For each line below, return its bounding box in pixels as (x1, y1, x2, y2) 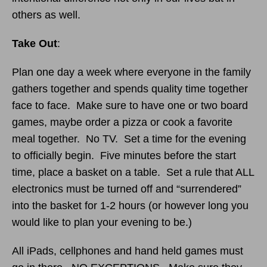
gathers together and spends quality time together (12, 83, 248, 95)
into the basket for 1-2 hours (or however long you (12, 200, 249, 212)
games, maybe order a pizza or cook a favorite (12, 116, 232, 128)
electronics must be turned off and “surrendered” (12, 183, 241, 195)
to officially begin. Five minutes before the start (12, 150, 236, 162)
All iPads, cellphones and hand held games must (12, 245, 243, 257)
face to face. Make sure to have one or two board (12, 100, 248, 111)
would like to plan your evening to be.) (12, 216, 192, 228)
